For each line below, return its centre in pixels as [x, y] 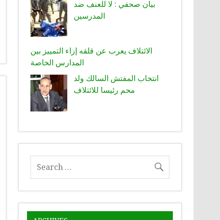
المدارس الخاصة [57, 63]
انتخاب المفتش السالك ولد [116, 78]
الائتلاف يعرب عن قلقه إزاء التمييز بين [92, 51]
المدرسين [90, 15]
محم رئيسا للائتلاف [105, 90]
